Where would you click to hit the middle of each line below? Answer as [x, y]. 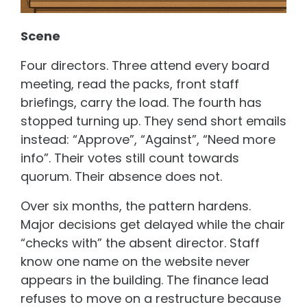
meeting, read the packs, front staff [130, 84]
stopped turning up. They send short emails [153, 121]
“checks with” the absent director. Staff [140, 243]
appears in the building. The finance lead [145, 280]
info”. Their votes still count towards [130, 158]
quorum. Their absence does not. [121, 176]
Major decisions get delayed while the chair [153, 224]
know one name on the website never [135, 261]
